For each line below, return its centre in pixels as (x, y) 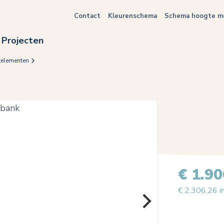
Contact (87, 16)
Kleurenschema (132, 16)
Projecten (22, 40)
